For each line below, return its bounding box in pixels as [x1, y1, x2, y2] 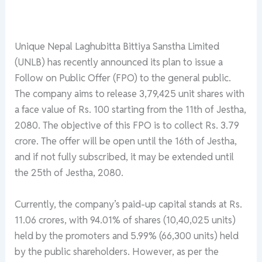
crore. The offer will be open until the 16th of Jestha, [15, 135, 237, 148]
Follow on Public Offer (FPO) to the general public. [15, 71, 232, 85]
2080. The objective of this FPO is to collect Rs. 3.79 [15, 119, 240, 132]
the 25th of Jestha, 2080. [15, 166, 124, 180]
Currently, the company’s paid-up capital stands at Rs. [15, 197, 243, 211]
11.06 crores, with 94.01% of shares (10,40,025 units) [15, 213, 236, 226]
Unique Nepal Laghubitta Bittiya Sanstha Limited [15, 40, 220, 53]
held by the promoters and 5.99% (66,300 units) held [15, 229, 239, 242]
